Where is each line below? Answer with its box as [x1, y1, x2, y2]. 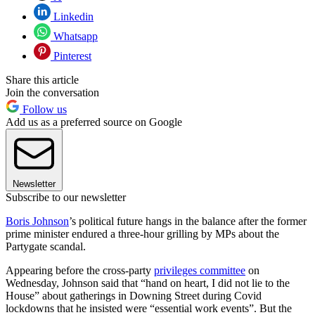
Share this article [6, 73, 79, 86]
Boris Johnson [6, 214, 69, 227]
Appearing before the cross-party [6, 264, 154, 276]
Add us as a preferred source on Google [6, 115, 182, 128]
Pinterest [51, 49, 91, 62]
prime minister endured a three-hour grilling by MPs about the [6, 227, 279, 240]
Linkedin [51, 10, 94, 22]
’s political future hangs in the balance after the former [69, 214, 307, 227]
